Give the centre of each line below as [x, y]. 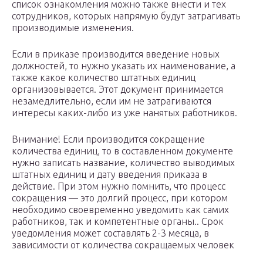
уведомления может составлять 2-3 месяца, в [110, 233]
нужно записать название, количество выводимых [123, 163]
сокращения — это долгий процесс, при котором [120, 198]
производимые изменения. [73, 28]
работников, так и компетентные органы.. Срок [118, 222]
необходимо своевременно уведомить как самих [120, 210]
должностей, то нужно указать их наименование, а [124, 66]
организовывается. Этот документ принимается [117, 90]
